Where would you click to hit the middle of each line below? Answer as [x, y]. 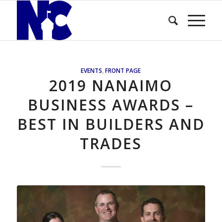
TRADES [111, 143]
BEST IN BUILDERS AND [111, 124]
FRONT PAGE [123, 70]
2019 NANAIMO [111, 85]
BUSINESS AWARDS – [111, 105]
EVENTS [92, 70]
